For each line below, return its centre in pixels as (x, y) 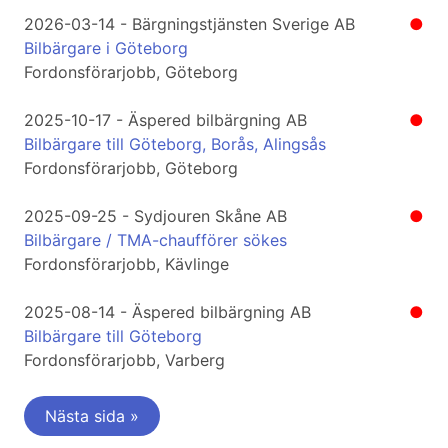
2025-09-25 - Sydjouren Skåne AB (155, 216)
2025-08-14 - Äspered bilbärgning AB (167, 312)
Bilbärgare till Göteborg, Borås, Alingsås (175, 144)
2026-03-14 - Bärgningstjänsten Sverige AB (189, 24)
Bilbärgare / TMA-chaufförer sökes (155, 240)
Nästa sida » (92, 416)
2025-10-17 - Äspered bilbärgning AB (165, 120)
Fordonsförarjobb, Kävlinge (126, 264)
